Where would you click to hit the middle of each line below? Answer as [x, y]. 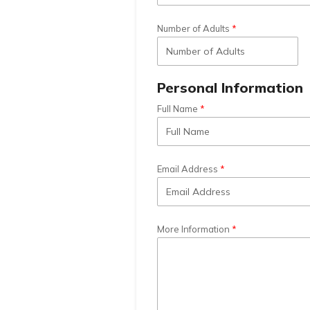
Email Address [187, 169]
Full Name [177, 109]
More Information [193, 229]
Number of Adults [193, 29]
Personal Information [230, 88]
